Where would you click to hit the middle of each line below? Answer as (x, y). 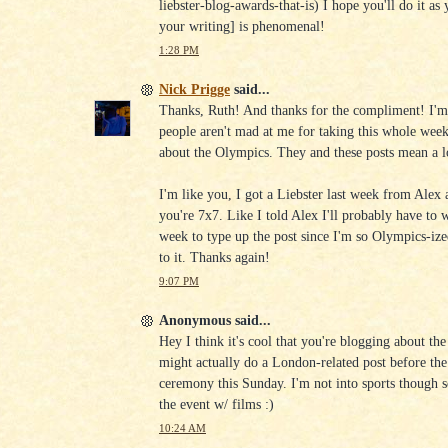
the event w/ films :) (216, 403)
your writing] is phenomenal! (242, 26)
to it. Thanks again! (214, 256)
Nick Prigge (194, 88)
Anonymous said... (215, 319)
